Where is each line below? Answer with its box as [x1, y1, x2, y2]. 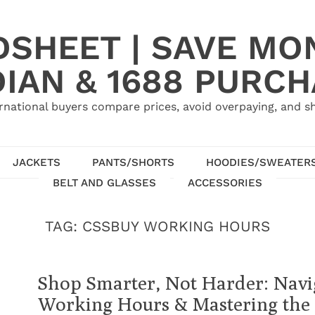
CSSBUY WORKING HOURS [82, 218, 270, 235]
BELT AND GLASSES [53, 176, 156, 189]
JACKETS [12, 155, 60, 169]
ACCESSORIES [188, 176, 262, 189]
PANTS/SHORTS [91, 155, 174, 169]
